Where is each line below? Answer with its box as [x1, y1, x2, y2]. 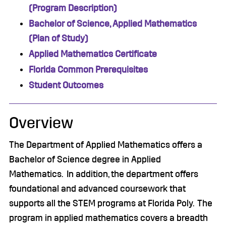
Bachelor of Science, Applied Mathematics [29, 19, 197, 28]
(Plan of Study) [29, 34, 88, 43]
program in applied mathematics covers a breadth [9, 213, 208, 222]
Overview [9, 116, 73, 131]
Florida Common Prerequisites [29, 65, 148, 74]
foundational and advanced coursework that [9, 184, 186, 193]
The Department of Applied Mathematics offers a [9, 140, 202, 149]
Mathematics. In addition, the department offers [9, 169, 198, 179]
